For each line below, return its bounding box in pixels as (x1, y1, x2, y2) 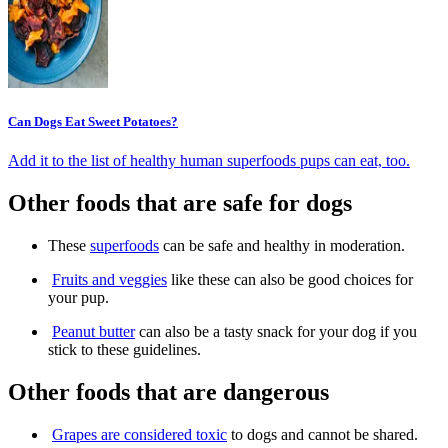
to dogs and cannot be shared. (227, 425, 418, 443)
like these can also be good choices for (167, 270, 413, 288)
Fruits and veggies (52, 270, 167, 288)
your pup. (48, 288, 109, 306)
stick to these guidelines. (48, 340, 201, 358)
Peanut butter (52, 322, 135, 340)
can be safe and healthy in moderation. (159, 236, 405, 254)
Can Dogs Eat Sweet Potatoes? (8, 113, 178, 129)
